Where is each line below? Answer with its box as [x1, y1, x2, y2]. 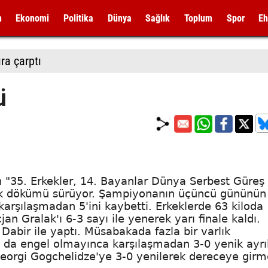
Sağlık [145, 13, 170, 24]
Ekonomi [16, 13, 50, 24]
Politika [63, 13, 93, 24]
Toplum [184, 13, 212, 24]
